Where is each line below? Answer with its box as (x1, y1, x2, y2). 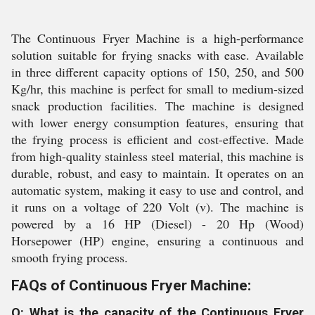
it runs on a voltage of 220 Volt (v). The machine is (11, 198, 304, 215)
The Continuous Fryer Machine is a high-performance (11, 30, 304, 46)
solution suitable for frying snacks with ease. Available (11, 46, 304, 63)
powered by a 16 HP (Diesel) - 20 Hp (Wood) (11, 215, 304, 232)
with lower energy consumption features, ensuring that (11, 114, 304, 131)
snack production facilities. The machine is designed (11, 97, 304, 114)
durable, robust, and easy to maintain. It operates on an (11, 165, 304, 181)
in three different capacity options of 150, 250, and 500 (11, 63, 304, 80)
